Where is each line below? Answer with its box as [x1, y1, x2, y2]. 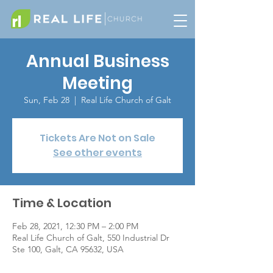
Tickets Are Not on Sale [40, 131, 155, 145]
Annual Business [26, 49, 169, 73]
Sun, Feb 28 [24, 94, 69, 105]
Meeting [62, 71, 133, 95]
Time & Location [12, 194, 112, 211]
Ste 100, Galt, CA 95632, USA [12, 244, 124, 255]
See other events [53, 146, 142, 160]
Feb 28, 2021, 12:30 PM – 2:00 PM [12, 221, 138, 232]
